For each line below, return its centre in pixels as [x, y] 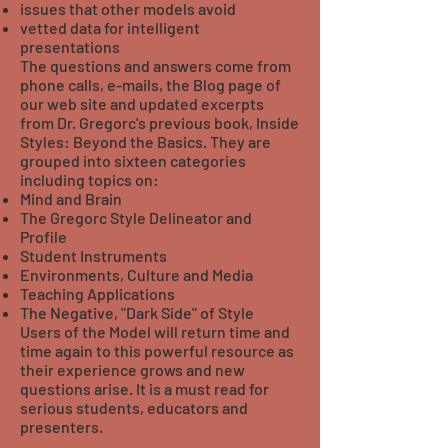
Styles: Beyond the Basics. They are [145, 141]
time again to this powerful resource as [157, 350]
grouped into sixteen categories [133, 160]
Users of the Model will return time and [155, 331]
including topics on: [89, 179]
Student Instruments [93, 255]
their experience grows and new [132, 369]
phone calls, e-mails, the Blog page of [150, 84]
